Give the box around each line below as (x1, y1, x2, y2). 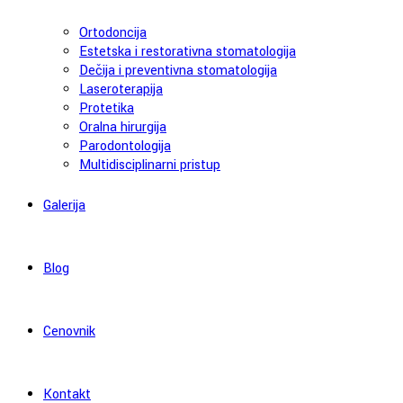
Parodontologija (79, 137, 171, 156)
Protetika (79, 99, 134, 118)
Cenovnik (43, 322, 95, 341)
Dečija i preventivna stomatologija (79, 61, 277, 80)
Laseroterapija (79, 80, 163, 99)
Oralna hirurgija (79, 118, 166, 137)
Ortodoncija (79, 23, 147, 42)
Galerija (43, 196, 85, 215)
